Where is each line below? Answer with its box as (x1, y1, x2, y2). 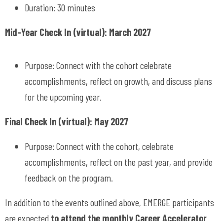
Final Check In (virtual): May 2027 (5, 115, 128, 127)
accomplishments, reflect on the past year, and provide (25, 155, 213, 168)
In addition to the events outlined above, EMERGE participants (5, 196, 214, 208)
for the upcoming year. (25, 90, 102, 103)
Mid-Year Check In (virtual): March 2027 (5, 26, 151, 38)
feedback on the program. (25, 171, 113, 184)
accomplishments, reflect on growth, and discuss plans (25, 74, 212, 87)
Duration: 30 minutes (25, 1, 95, 13)
